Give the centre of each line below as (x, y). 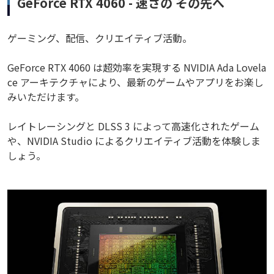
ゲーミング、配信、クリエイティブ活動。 (100, 38)
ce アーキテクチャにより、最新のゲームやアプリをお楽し (135, 82)
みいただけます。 (46, 97)
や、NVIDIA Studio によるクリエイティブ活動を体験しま (134, 141)
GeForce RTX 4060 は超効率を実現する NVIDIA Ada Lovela (137, 68)
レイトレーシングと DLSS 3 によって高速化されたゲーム (133, 126)
